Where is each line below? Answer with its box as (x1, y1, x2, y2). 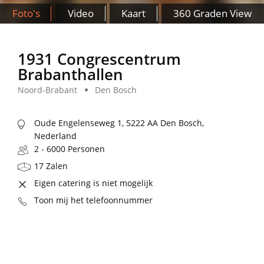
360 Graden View (173, 6, 252, 20)
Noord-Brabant (18, 84, 77, 96)
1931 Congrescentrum (18, 48, 181, 70)
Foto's (12, 6, 40, 20)
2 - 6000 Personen (34, 143, 105, 155)
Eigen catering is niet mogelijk (34, 177, 153, 189)
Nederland (34, 130, 77, 142)
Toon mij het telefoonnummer (34, 194, 153, 206)
